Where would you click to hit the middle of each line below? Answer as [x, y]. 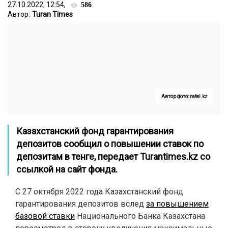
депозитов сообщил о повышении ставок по [110, 144]
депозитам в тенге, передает [78, 156]
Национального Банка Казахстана [140, 216]
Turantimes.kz [169, 156]
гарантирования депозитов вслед [81, 204]
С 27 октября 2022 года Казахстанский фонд [99, 192]
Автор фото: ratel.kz [184, 96]
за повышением [177, 204]
